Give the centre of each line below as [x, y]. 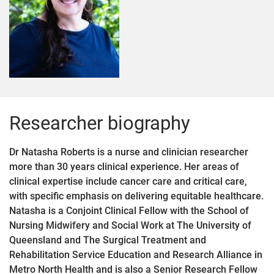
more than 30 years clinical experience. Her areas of [124, 167]
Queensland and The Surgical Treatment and [108, 240]
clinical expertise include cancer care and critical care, [128, 181]
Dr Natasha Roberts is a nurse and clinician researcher [129, 152]
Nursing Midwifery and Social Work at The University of [130, 225]
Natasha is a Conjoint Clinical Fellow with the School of [129, 211]
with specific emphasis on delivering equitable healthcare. [136, 196]
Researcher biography [100, 123]
